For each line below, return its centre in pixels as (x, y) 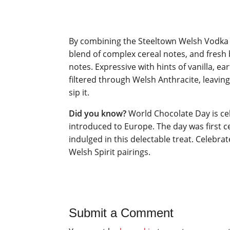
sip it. (79, 93)
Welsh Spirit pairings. (110, 152)
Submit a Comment (121, 213)
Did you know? (98, 114)
